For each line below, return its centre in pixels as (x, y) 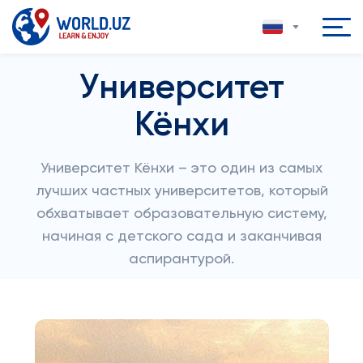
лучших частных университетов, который (181, 191)
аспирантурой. (181, 259)
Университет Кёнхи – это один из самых (181, 169)
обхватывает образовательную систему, (181, 214)
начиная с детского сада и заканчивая (181, 237)
